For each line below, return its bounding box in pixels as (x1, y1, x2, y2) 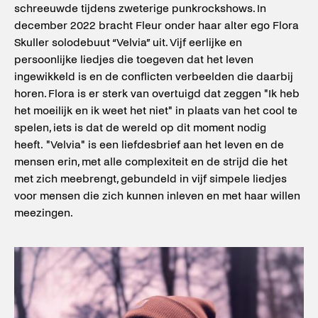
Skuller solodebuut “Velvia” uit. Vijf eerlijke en (14, 36, 242, 48)
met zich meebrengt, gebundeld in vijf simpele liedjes (14, 172, 287, 185)
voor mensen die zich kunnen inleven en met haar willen (14, 190, 300, 202)
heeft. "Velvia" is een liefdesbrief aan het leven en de (14, 138, 284, 150)
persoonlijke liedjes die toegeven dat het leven (14, 53, 253, 65)
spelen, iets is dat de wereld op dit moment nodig (14, 121, 266, 133)
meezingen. (14, 207, 73, 219)
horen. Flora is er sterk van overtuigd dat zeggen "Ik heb (14, 87, 300, 99)
